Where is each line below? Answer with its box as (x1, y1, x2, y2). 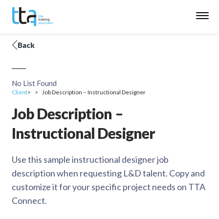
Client (12, 88, 27, 96)
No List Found (12, 79, 57, 88)
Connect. (12, 195, 47, 206)
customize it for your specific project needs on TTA (12, 181, 205, 192)
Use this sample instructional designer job (12, 154, 169, 165)
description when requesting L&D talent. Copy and (12, 168, 205, 178)
